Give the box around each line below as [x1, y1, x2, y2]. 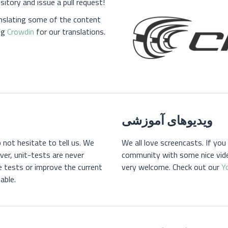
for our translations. [34, 25, 105, 38]
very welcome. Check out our [122, 161, 221, 174]
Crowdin [7, 25, 34, 38]
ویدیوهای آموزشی [122, 111, 213, 130]
